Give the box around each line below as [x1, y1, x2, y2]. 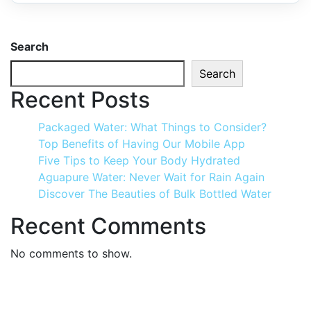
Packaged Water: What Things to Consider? [38, 120, 267, 134]
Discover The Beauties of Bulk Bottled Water [38, 187, 271, 201]
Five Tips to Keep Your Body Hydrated [38, 153, 240, 167]
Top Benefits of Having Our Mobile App [38, 137, 245, 151]
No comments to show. [10, 246, 132, 260]
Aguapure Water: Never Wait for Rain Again [38, 170, 264, 184]
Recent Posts [10, 86, 150, 113]
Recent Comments [10, 212, 206, 239]
